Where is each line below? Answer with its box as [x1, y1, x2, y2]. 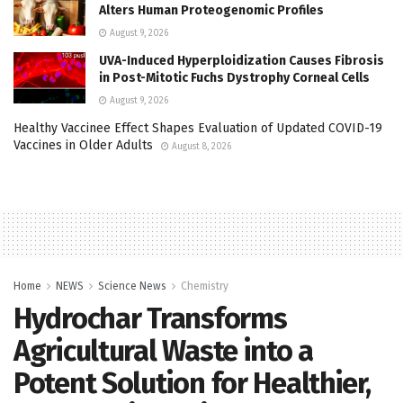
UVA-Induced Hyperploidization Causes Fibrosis [99, 52, 384, 68]
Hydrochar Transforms [13, 300, 287, 336]
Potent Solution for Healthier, [13, 365, 371, 400]
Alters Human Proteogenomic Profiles [99, 2, 324, 18]
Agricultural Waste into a [13, 333, 313, 368]
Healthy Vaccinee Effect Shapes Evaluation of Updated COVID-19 [13, 120, 382, 136]
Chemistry [181, 279, 228, 292]
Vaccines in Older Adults [13, 137, 153, 153]
